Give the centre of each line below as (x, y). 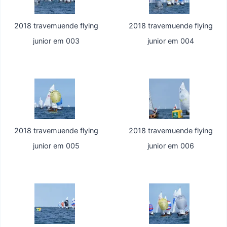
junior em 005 (56, 146)
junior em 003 (56, 41)
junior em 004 (171, 41)
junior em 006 (171, 146)
